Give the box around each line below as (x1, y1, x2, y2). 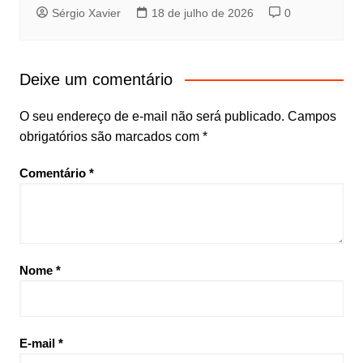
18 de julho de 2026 (151, 6, 254, 19)
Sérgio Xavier (51, 6, 121, 19)
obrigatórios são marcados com (19, 129, 203, 143)
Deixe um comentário (19, 70, 173, 88)
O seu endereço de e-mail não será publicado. (19, 109, 284, 123)
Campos (287, 109, 336, 123)
